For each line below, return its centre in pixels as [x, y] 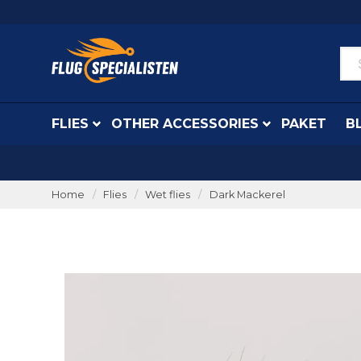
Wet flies [168, 195]
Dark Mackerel [247, 195]
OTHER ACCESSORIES [185, 124]
